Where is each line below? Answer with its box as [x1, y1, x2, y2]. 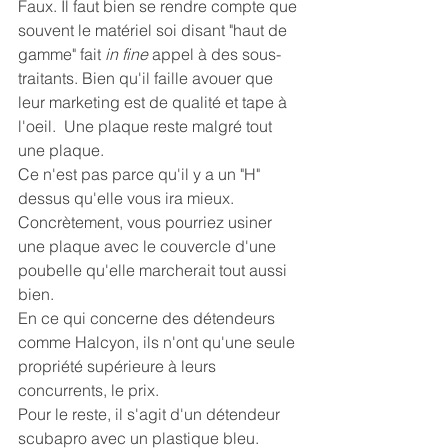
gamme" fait [18, 44, 105, 65]
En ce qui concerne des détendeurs [18, 308, 279, 329]
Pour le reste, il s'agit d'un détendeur [18, 404, 284, 425]
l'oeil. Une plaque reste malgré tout [18, 116, 276, 137]
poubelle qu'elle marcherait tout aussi [18, 260, 291, 281]
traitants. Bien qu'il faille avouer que [18, 68, 277, 89]
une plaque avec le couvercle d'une [18, 236, 280, 257]
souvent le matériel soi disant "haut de [18, 20, 291, 41]
